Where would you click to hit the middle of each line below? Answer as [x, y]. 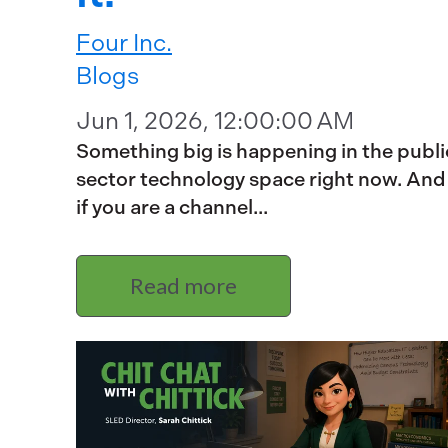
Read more [183, 286]
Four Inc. [124, 42]
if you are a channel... [172, 207]
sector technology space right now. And [261, 179]
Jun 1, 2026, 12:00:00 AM [215, 120]
